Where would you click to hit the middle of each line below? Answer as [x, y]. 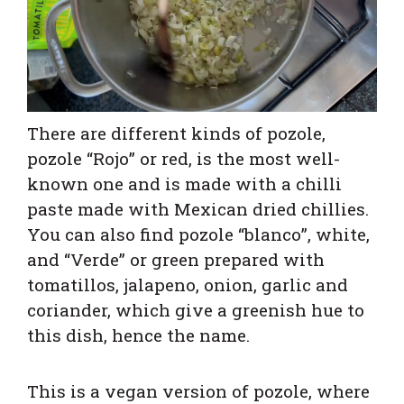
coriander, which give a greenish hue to [196, 310]
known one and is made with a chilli [184, 184]
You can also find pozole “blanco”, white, [198, 234]
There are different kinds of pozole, [176, 133]
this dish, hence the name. [138, 335]
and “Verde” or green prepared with [176, 260]
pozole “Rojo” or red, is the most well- [184, 159]
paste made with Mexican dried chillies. [198, 209]
